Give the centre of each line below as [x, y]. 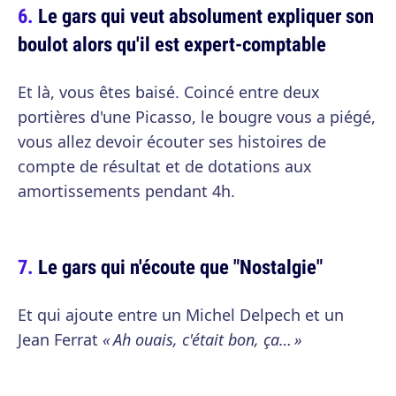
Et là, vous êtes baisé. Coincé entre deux [169, 92]
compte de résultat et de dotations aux [165, 166]
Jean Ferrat [60, 339]
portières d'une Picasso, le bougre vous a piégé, [197, 117]
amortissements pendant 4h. [126, 191]
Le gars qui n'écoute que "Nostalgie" [180, 267]
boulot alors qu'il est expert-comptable [172, 44]
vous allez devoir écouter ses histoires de [172, 141]
